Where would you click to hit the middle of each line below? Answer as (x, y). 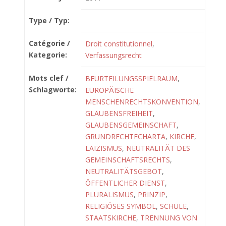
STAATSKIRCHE (111, 218)
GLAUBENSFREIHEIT (119, 113)
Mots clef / (49, 78)
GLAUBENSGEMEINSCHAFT (131, 125)
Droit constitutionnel (119, 44)
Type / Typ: (49, 20)
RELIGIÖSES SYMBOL (121, 206)
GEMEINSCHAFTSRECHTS (128, 160)
